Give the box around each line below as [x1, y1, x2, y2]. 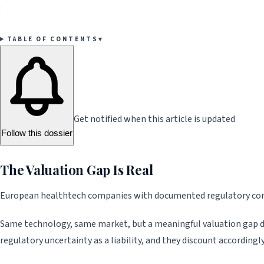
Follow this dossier [1, 127, 72, 138]
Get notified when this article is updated [74, 112, 235, 126]
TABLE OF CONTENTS [6, 34, 98, 44]
